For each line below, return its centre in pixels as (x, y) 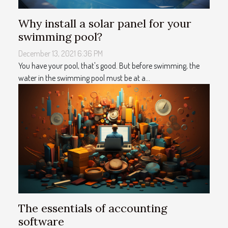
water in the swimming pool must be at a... (84, 78)
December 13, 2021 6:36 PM (61, 53)
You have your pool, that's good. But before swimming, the (109, 65)
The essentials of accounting (93, 208)
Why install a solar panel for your (105, 23)
